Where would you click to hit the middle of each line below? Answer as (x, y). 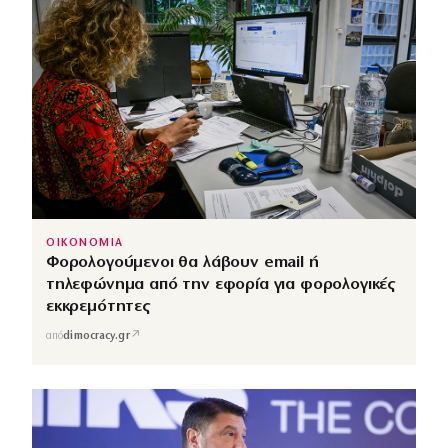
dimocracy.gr (96, 336)
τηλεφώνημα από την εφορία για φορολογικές (221, 285)
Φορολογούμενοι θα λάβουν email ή (182, 263)
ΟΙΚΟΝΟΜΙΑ (85, 244)
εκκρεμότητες (98, 307)
